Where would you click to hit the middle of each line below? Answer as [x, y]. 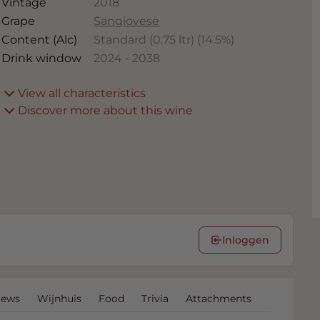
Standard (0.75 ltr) [144, 40]
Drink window [42, 59]
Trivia [155, 298]
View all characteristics [82, 94]
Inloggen [245, 240]
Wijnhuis [60, 298]
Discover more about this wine [106, 111]
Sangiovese [127, 21]
